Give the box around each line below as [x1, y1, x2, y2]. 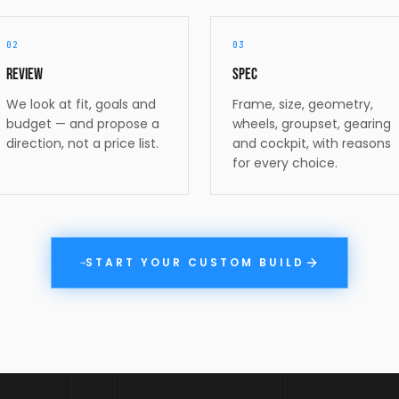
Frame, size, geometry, [232, 94, 373, 113]
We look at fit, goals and [6, 94, 156, 113]
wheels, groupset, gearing [232, 114, 391, 133]
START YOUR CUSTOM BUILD [85, 254, 305, 270]
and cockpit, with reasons [232, 134, 391, 152]
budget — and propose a [6, 114, 159, 133]
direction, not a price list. [6, 134, 159, 152]
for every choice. [232, 153, 338, 172]
